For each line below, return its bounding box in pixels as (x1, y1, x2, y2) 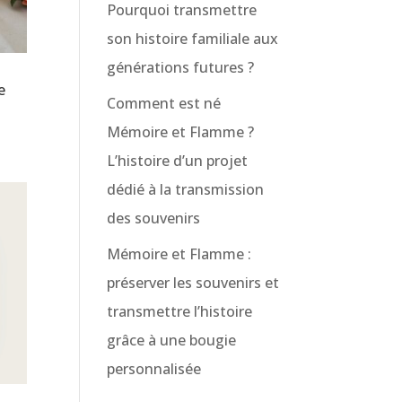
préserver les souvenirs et (107, 273, 280, 293)
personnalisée (107, 359, 202, 379)
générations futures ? (107, 57, 255, 77)
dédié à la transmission (107, 179, 265, 199)
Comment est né (107, 93, 222, 113)
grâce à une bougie (107, 330, 237, 350)
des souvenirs (107, 208, 201, 228)
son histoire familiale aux (107, 29, 279, 48)
